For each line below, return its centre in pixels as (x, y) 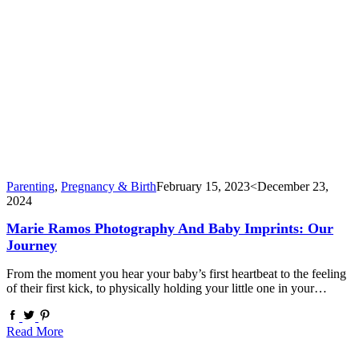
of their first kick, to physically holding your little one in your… (167, 288)
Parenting (30, 187)
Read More (35, 332)
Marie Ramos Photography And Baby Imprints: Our (170, 229)
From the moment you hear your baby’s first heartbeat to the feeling (176, 274)
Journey (32, 246)
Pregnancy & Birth (109, 187)
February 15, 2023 (203, 187)
